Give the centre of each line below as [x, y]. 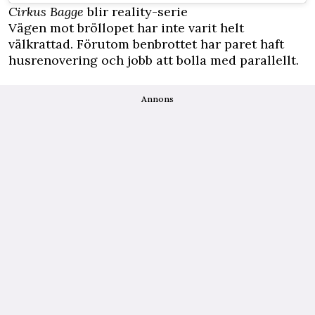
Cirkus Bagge [46, 11]
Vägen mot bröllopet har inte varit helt [126, 27]
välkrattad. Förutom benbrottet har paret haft [146, 44]
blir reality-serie [136, 11]
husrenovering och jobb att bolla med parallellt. [154, 60]
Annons [157, 98]
